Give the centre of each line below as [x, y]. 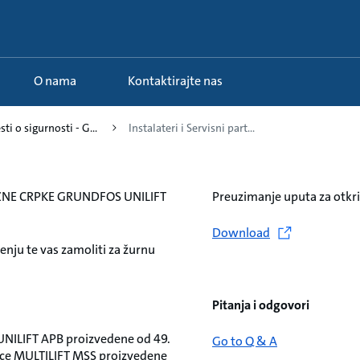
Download [241, 233]
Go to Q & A [245, 341]
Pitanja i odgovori [261, 305]
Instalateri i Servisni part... [192, 128]
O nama [59, 81]
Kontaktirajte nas [179, 81]
